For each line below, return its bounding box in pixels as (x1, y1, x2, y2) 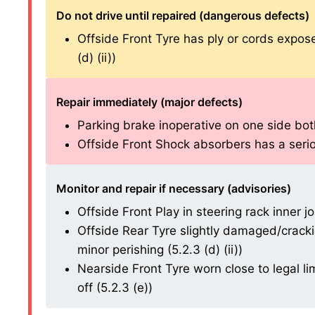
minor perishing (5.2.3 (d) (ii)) (77, 243, 243, 257)
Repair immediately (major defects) (56, 95, 243, 110)
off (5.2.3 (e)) (77, 281, 153, 295)
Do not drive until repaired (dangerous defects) (56, 8, 309, 23)
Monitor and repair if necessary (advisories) (56, 181, 291, 196)
